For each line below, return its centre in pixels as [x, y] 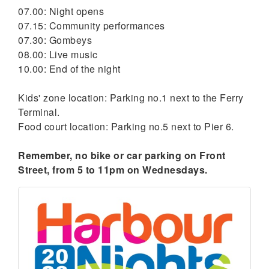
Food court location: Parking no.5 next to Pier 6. [126, 126]
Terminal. [39, 112]
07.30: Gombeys [55, 40]
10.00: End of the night [69, 68]
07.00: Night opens [61, 11]
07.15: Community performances [93, 25]
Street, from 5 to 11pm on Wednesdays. [113, 169]
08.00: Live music [58, 54]
